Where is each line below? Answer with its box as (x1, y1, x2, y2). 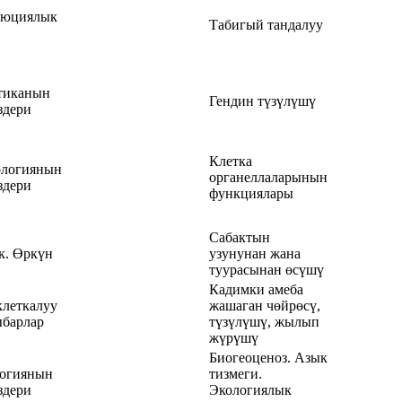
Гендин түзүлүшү (209, 92, 316, 109)
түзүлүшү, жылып (209, 313, 319, 329)
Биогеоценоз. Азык (209, 349, 328, 365)
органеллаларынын (209, 169, 328, 185)
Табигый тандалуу (209, 16, 323, 32)
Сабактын (209, 229, 270, 245)
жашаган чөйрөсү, (209, 297, 320, 313)
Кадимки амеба (209, 281, 303, 297)
